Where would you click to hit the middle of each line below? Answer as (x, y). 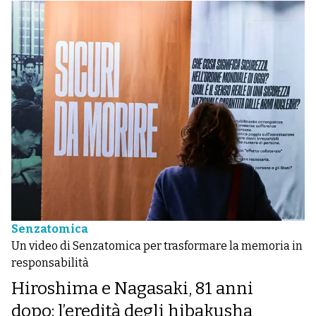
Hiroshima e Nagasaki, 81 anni (132, 288)
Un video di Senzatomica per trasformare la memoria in (157, 246)
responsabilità (50, 263)
